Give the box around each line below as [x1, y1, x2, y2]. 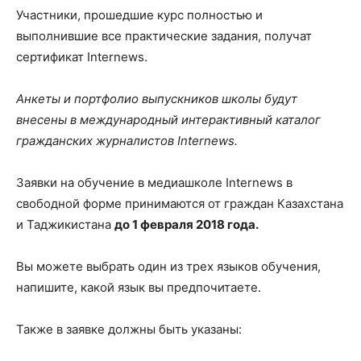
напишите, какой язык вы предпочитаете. [16, 280, 261, 296]
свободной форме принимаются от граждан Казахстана [16, 196, 343, 212]
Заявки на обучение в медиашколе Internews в [16, 175, 293, 191]
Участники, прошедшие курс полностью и [16, 7, 263, 23]
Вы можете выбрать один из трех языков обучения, [16, 259, 321, 275]
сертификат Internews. [16, 49, 147, 65]
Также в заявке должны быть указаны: [16, 322, 242, 338]
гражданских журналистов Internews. [16, 133, 238, 149]
